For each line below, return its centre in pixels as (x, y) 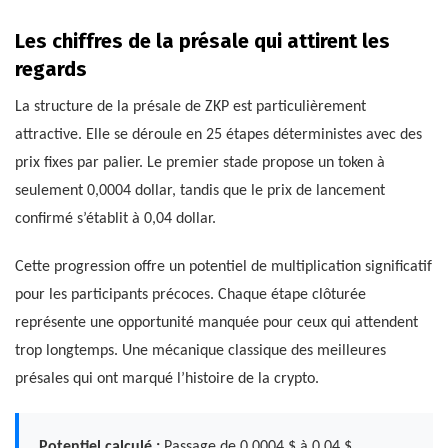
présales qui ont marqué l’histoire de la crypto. (167, 379)
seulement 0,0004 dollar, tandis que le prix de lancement (200, 191)
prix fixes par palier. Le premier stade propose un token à (200, 163)
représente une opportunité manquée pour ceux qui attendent (216, 323)
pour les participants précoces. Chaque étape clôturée (190, 295)
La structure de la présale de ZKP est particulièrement (190, 107)
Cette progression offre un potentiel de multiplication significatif (223, 267)
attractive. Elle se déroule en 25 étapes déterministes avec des (218, 135)
